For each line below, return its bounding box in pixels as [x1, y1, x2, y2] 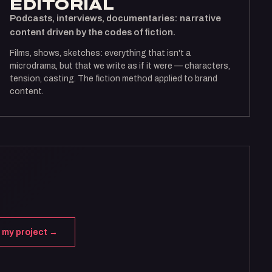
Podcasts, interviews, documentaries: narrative [10, 13, 222, 23]
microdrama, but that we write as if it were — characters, [10, 61, 231, 70]
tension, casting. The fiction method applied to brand [10, 74, 218, 83]
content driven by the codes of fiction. [10, 27, 176, 37]
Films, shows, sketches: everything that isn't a [10, 49, 191, 58]
